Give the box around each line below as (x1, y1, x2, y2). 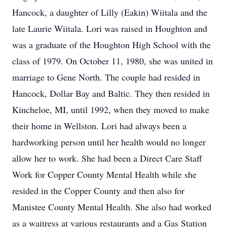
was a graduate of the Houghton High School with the (12, 39, 211, 51)
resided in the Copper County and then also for (12, 184, 184, 197)
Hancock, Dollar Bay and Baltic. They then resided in (12, 87, 210, 99)
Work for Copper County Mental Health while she (12, 168, 197, 180)
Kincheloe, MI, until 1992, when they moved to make (12, 103, 209, 116)
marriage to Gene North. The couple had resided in (12, 71, 200, 83)
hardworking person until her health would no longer (12, 136, 206, 148)
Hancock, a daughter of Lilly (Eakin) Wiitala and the (12, 6, 207, 18)
